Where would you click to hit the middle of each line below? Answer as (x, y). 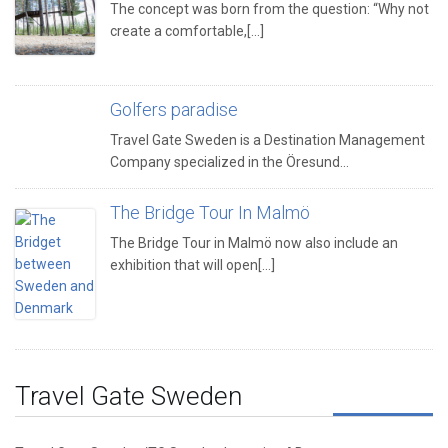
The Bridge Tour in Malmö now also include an (254, 242)
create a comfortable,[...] (187, 30)
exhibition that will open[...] (192, 264)
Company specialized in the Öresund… (229, 161)
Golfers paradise (174, 109)
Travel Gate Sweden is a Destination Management (267, 139)
